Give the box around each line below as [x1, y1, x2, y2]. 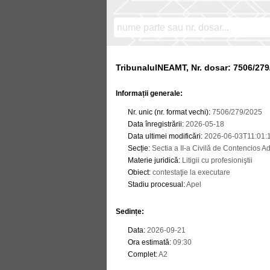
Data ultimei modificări [128, 132, 201, 140]
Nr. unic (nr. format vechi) [128, 108, 209, 116]
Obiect [128, 168, 149, 177]
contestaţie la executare [151, 168, 230, 177]
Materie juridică [128, 156, 178, 165]
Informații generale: [116, 89, 183, 98]
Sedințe [116, 207, 142, 216]
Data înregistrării [128, 120, 182, 128]
